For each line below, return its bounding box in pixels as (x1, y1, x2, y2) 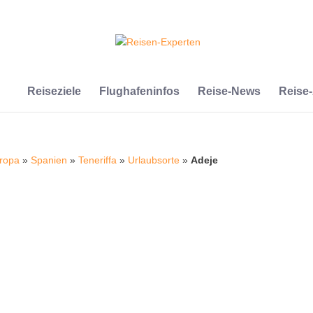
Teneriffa (78, 154, 117, 166)
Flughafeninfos (99, 85, 180, 97)
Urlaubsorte (128, 154, 180, 166)
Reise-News (197, 85, 261, 97)
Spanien (31, 154, 68, 166)
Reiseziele (27, 85, 81, 97)
